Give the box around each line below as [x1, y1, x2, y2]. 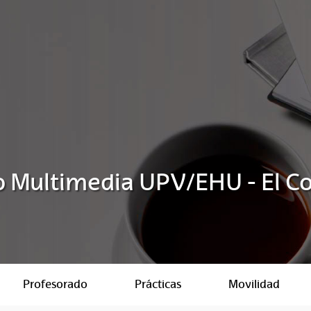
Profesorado [23, 278, 87, 291]
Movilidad [228, 278, 280, 291]
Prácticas [135, 278, 181, 291]
